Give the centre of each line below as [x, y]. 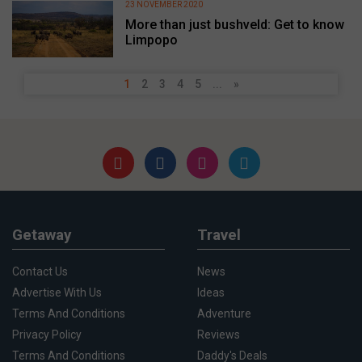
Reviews [219, 334]
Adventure [224, 313]
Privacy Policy [47, 334]
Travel [219, 234]
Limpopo [152, 40]
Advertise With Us [57, 292]
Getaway [42, 234]
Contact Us [40, 271]
